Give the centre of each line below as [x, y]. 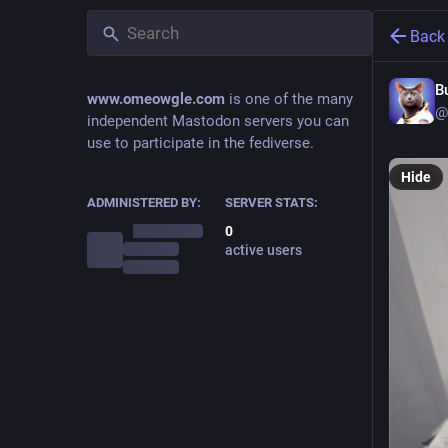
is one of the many [289, 99]
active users [263, 250]
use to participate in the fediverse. [200, 143]
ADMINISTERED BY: [144, 202]
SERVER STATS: [271, 202]
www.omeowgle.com [156, 99]
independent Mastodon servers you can [218, 121]
